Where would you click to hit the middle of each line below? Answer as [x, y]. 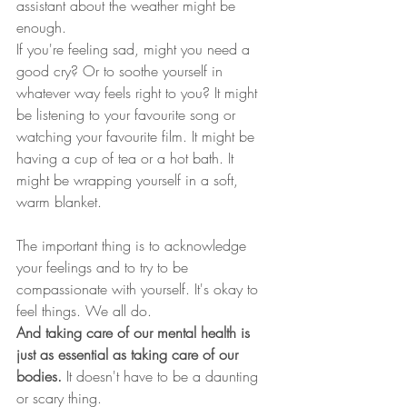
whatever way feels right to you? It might [139, 93]
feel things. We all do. [86, 311]
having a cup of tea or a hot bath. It [127, 158]
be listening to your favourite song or [128, 114]
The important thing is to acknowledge [134, 245]
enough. [46, 27]
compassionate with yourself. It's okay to [139, 289]
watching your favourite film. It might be [138, 136]
